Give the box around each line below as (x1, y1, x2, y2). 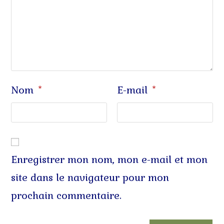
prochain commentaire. (11, 189, 122, 202)
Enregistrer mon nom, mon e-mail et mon (11, 153, 208, 166)
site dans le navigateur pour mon (11, 171, 169, 184)
